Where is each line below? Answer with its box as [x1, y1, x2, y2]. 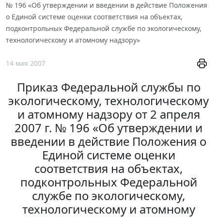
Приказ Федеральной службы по [16, 79, 201, 95]
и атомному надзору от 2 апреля [17, 106, 200, 122]
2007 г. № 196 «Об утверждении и [15, 120, 202, 136]
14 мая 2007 [6, 58, 46, 68]
